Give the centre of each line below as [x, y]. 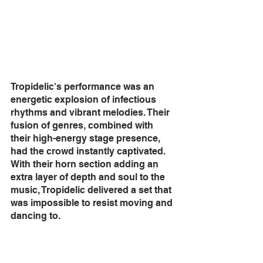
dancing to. [36, 216]
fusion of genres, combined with [83, 126]
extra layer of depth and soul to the [89, 177]
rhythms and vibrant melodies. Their [91, 113]
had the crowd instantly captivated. [89, 151]
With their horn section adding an [86, 164]
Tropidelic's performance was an [84, 87]
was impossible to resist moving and [93, 203]
